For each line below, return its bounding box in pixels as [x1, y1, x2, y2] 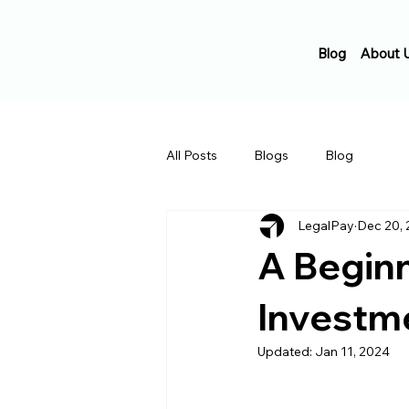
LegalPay [298, 216, 354, 234]
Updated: [257, 343, 315, 360]
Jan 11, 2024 [315, 343, 390, 360]
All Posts [166, 146, 217, 163]
